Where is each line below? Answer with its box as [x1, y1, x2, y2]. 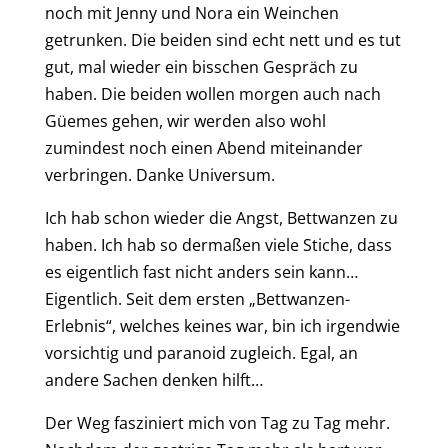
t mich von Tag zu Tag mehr [177, 412, 386, 435]
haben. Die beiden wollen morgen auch [44, 83, 344, 106]
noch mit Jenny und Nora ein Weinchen [44, 2, 339, 25]
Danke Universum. [135, 164, 275, 187]
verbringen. [44, 164, 136, 187]
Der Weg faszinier [44, 412, 178, 435]
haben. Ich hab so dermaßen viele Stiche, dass [44, 234, 392, 257]
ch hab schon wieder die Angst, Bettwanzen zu [48, 207, 398, 230]
